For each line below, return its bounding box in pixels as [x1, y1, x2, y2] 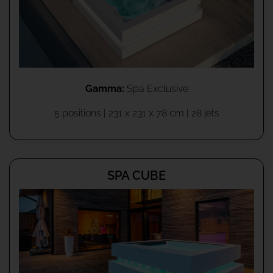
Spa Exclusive [124, 82, 188, 94]
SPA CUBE [107, 168, 166, 183]
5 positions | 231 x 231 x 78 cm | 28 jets [54, 107, 219, 119]
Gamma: [85, 82, 124, 94]
